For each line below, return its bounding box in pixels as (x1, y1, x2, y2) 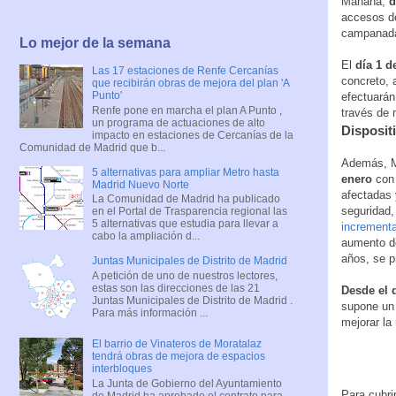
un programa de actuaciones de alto (91, 116, 265, 129)
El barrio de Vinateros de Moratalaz (91, 338, 262, 351)
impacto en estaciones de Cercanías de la (91, 128, 293, 141)
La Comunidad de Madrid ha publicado (91, 193, 280, 206)
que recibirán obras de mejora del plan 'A (91, 77, 289, 90)
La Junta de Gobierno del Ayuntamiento (91, 377, 282, 390)
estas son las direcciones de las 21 (91, 281, 260, 294)
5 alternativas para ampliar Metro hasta (91, 165, 279, 179)
